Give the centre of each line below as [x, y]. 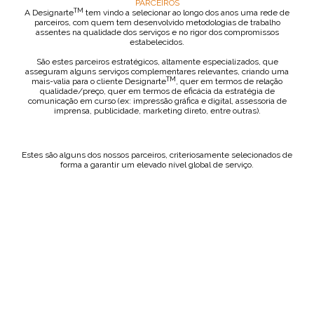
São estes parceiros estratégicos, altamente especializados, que [157, 62]
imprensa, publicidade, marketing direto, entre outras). [157, 111]
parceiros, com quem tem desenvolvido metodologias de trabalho [157, 22]
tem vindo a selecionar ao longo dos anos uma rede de [186, 13]
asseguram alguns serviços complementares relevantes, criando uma [157, 71]
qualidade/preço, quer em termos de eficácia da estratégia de [157, 91]
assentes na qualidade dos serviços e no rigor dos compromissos [157, 32]
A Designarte [49, 13]
